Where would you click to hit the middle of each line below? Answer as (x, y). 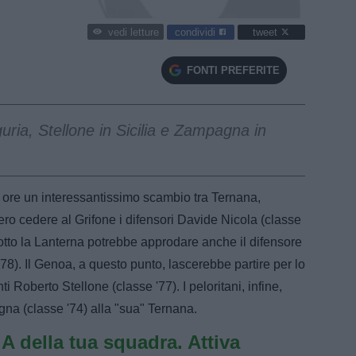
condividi (197, 32)
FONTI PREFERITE (233, 70)
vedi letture (133, 33)
